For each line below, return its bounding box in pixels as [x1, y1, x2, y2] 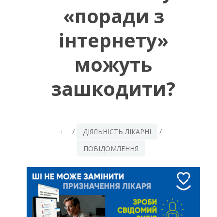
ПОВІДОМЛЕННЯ [83, 143, 139, 153]
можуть [75, 51, 152, 77]
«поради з [62, 2, 164, 29]
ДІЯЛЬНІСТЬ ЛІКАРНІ [82, 126, 151, 136]
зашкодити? [51, 75, 175, 101]
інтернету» [58, 27, 169, 53]
